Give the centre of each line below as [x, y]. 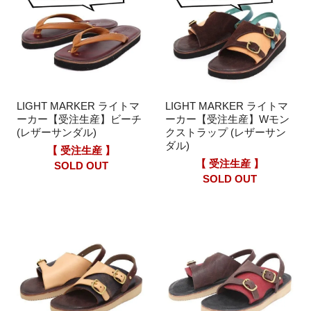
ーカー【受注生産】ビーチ [79, 119]
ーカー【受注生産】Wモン [227, 119]
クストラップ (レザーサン [226, 133]
